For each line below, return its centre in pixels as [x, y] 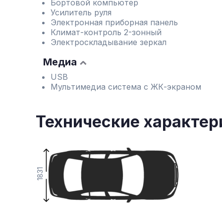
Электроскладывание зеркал [109, 42]
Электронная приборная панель [114, 22]
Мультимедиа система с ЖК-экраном [126, 87]
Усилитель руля [81, 12]
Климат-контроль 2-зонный [106, 32]
